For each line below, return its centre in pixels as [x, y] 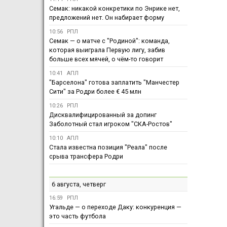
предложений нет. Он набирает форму [107, 18]
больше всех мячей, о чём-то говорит [106, 59]
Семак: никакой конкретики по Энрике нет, [115, 9]
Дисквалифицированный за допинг [103, 115]
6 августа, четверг [79, 184]
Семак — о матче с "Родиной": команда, [109, 41]
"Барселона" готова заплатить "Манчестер [114, 83]
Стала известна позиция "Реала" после [108, 147]
